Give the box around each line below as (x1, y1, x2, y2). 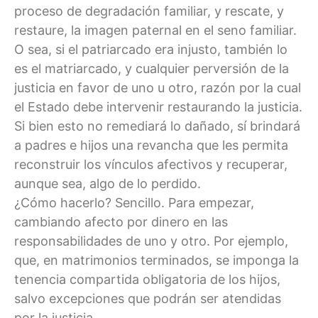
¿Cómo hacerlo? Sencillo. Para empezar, (14, 194, 254, 210)
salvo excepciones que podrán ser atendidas (14, 290, 281, 306)
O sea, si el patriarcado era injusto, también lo (14, 41, 287, 57)
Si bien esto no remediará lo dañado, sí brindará (14, 118, 300, 133)
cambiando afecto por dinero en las (14, 214, 228, 229)
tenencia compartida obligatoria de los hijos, (14, 271, 280, 287)
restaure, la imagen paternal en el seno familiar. (14, 22, 297, 38)
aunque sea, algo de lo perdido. (14, 175, 201, 191)
